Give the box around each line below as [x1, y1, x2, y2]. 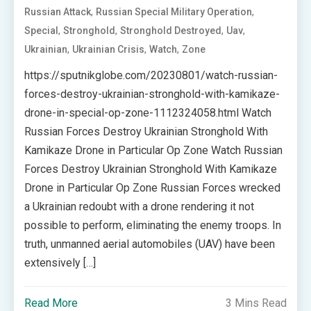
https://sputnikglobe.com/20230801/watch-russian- [24, 69, 278, 82]
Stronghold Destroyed [120, 25, 222, 36]
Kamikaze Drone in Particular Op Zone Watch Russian [24, 144, 283, 157]
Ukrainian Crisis [72, 44, 145, 55]
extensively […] [24, 256, 96, 269]
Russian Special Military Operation [96, 6, 253, 17]
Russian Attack [24, 6, 92, 17]
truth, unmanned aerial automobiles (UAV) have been [24, 237, 276, 251]
